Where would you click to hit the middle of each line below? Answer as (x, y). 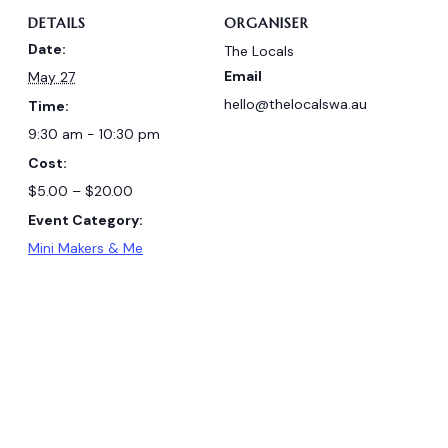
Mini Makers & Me (85, 247)
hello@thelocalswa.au (295, 103)
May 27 (51, 76)
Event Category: (85, 219)
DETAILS (57, 22)
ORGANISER (266, 22)
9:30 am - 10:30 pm (94, 133)
